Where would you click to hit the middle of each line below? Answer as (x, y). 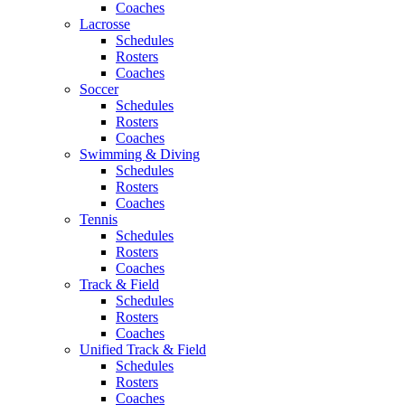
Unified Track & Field (143, 349)
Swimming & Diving (140, 154)
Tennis (99, 219)
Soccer (99, 89)
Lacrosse (105, 24)
